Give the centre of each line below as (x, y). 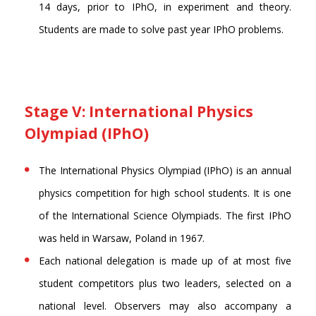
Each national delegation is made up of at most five (165, 261)
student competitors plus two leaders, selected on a (165, 284)
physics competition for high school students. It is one (165, 193)
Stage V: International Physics (139, 112)
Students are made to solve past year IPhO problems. (161, 30)
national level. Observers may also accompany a (165, 306)
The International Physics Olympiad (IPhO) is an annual (165, 171)
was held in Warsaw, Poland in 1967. (122, 238)
